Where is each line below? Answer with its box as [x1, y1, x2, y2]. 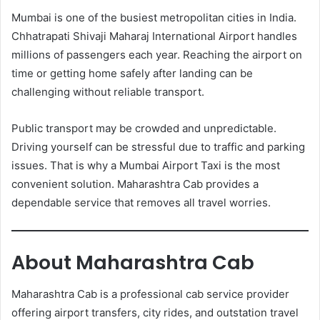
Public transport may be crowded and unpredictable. [11, 121, 276, 135]
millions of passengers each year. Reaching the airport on [11, 47, 302, 61]
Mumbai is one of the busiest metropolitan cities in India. [11, 10, 296, 24]
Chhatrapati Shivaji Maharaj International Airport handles [11, 29, 297, 43]
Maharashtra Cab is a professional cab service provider [11, 287, 289, 301]
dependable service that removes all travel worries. [11, 195, 271, 209]
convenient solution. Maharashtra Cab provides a [11, 176, 259, 191]
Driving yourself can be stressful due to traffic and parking [11, 139, 305, 154]
